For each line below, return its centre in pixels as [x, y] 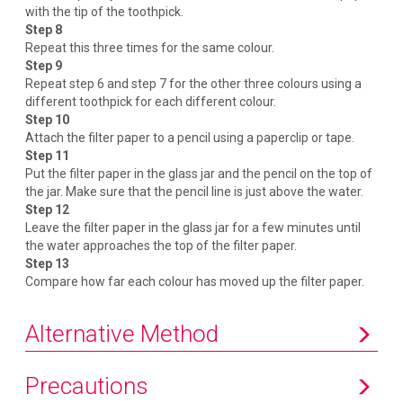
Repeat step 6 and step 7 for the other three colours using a [194, 83]
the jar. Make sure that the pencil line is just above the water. [195, 191]
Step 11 [48, 155]
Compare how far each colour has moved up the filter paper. [195, 281]
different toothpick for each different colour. [151, 101]
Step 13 [48, 263]
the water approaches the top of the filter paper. [161, 245]
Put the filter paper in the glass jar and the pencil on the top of [199, 173]
